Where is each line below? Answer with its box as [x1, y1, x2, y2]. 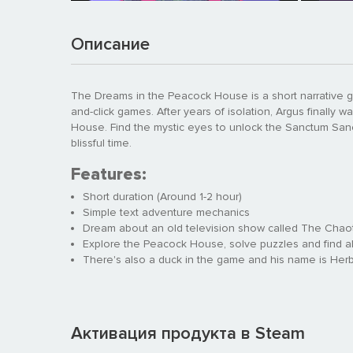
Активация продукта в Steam [71, 322, 305, 344]
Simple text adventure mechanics [83, 205, 250, 219]
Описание [71, 33, 150, 55]
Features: [71, 164, 147, 184]
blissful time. [71, 136, 132, 150]
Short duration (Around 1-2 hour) [83, 189, 242, 203]
